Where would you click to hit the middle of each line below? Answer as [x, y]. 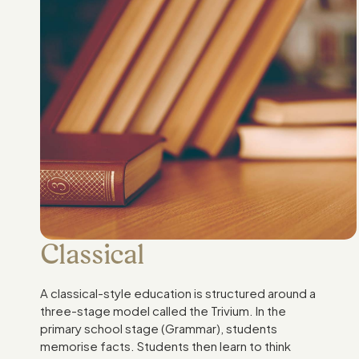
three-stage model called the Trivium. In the [163, 310]
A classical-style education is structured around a [178, 292]
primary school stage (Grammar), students [159, 328]
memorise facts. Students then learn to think [166, 345]
